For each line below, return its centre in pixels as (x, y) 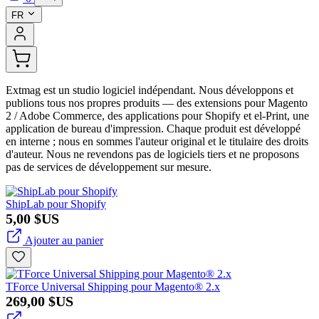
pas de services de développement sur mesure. (109, 167)
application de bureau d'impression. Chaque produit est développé (153, 129)
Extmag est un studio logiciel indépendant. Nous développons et (150, 90)
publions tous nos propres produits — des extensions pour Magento (157, 103)
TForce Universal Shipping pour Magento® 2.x (113, 287)
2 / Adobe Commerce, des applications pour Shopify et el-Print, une (157, 116)
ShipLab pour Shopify (56, 204)
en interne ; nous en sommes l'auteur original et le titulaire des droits (157, 141)
